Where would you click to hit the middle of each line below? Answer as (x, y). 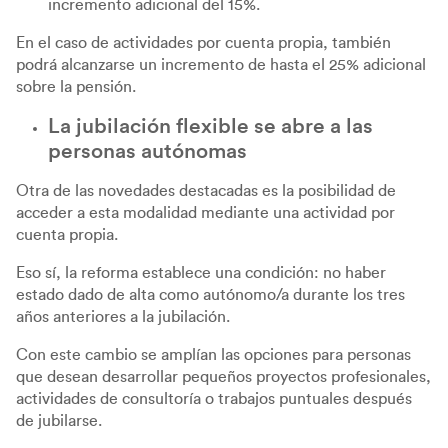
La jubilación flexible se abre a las (210, 126)
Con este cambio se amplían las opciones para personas (213, 354)
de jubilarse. (59, 420)
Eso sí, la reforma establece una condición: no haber (201, 272)
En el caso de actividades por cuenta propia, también (203, 42)
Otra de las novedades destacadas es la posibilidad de (206, 190)
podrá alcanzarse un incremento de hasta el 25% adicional (221, 64)
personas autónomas (147, 151)
